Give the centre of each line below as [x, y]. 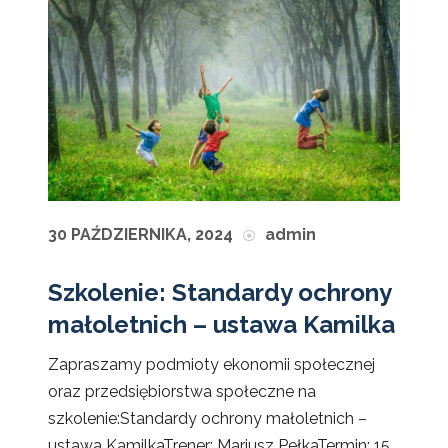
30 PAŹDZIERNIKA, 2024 [140, 234]
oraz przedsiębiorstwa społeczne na [182, 391]
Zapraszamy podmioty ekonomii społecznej [211, 364]
